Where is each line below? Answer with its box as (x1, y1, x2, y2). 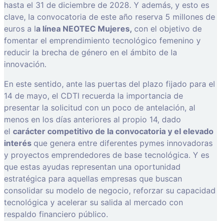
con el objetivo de (134, 24, 202, 34)
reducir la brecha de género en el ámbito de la (4, 47, 177, 58)
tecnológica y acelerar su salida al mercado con (4, 197, 183, 208)
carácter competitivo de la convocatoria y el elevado (13, 126, 214, 137)
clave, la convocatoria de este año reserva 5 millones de (4, 12, 215, 22)
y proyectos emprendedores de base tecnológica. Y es (4, 150, 209, 160)
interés (4, 138, 34, 148)
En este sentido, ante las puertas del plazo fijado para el (4, 79, 215, 89)
